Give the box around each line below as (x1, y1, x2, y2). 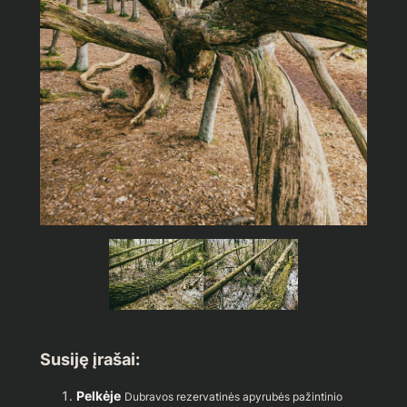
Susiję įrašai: (39, 349, 140, 369)
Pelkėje (75, 388, 121, 404)
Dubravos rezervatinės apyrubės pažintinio (124, 390, 342, 404)
